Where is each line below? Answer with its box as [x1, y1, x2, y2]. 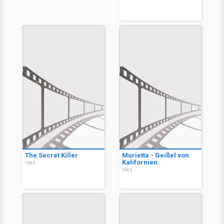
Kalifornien [122, 158, 157, 166]
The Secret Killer [25, 151, 78, 159]
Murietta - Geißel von [122, 151, 189, 159]
